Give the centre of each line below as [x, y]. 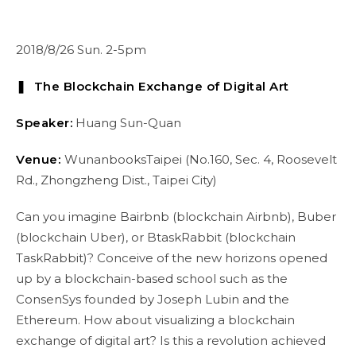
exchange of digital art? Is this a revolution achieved [171, 341]
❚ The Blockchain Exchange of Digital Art [153, 86]
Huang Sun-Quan [127, 123]
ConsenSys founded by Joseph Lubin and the [153, 299]
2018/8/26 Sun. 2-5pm [81, 50]
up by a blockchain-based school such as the [152, 279]
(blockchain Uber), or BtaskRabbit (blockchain [156, 237]
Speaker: [44, 123]
